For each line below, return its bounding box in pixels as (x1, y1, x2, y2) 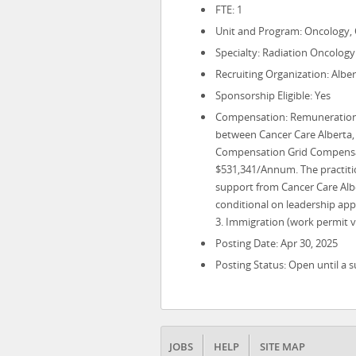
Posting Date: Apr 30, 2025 (215, 236, 338, 250)
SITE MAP (260, 339, 305, 354)
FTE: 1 (215, 2, 242, 17)
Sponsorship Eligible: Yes (215, 88, 331, 103)
